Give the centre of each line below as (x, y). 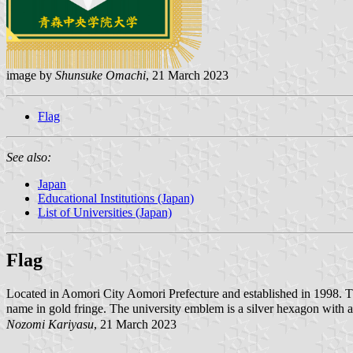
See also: (29, 157)
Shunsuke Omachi (100, 75)
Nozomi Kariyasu (50, 324)
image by (31, 75)
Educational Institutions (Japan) (116, 198)
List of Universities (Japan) (105, 212)
